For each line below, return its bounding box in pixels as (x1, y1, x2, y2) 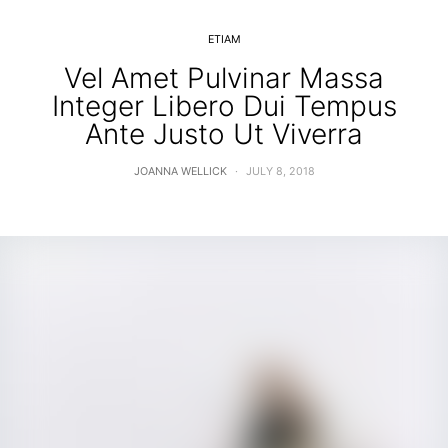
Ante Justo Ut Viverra (85, 116, 363, 151)
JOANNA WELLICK (133, 164, 227, 178)
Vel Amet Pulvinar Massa (64, 60, 384, 95)
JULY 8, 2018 (245, 164, 315, 178)
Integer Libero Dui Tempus (51, 88, 397, 123)
